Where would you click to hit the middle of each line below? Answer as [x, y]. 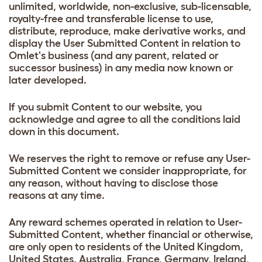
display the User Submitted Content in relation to [125, 43]
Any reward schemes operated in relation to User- [125, 222]
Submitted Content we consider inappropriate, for [128, 170]
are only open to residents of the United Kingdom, [126, 247]
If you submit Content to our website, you [105, 107]
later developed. [48, 80]
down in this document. [64, 131]
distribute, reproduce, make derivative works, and [127, 31]
